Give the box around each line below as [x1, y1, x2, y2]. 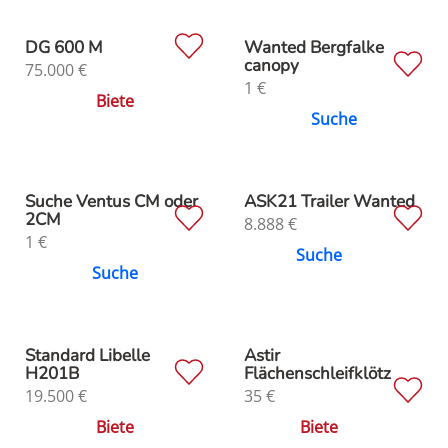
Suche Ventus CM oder [25, 189, 198, 213]
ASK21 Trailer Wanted [244, 189, 415, 213]
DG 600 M [25, 35, 103, 59]
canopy [244, 53, 299, 77]
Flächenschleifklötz [244, 361, 391, 385]
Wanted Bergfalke [244, 35, 384, 59]
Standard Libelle [25, 343, 150, 367]
